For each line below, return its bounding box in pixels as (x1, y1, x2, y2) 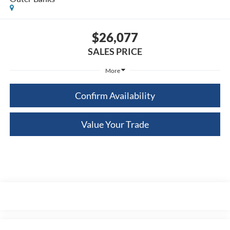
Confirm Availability (75, 90, 155, 101)
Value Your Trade (81, 119, 149, 130)
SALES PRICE (88, 46, 142, 57)
